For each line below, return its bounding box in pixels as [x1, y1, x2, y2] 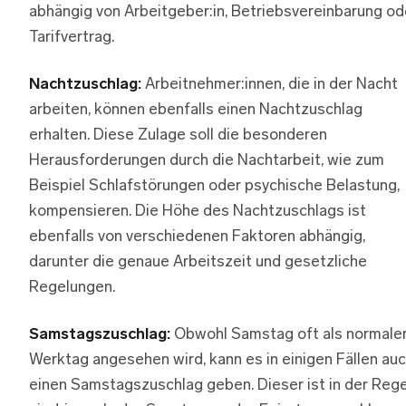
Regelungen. [29, 279, 115, 295]
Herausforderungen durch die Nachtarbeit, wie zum [29, 152, 384, 169]
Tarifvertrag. [29, 29, 114, 45]
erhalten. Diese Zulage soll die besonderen [29, 127, 327, 143]
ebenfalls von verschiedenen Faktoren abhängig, [29, 228, 365, 245]
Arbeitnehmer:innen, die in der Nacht [141, 76, 398, 92]
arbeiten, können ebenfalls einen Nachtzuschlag [29, 101, 362, 118]
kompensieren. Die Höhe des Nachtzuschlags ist [29, 203, 366, 219]
